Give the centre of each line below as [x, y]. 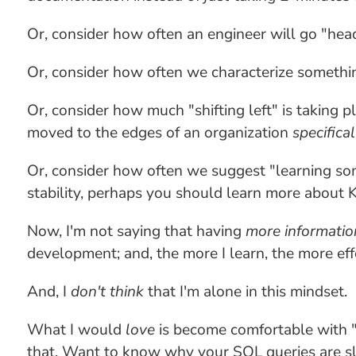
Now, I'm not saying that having [136, 231]
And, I [48, 292]
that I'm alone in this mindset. [245, 292]
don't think [107, 292]
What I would [76, 330]
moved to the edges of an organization [159, 133]
